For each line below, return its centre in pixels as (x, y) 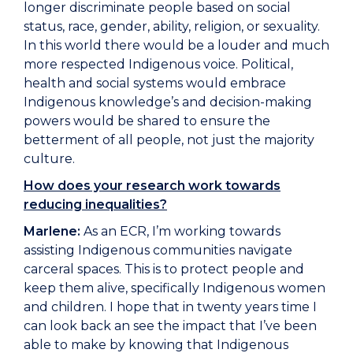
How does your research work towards (152, 186)
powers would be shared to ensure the (147, 121)
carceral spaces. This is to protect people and (164, 269)
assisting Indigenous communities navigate (158, 251)
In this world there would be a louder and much (176, 46)
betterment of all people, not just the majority (169, 140)
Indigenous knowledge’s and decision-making (168, 102)
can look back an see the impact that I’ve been (170, 326)
